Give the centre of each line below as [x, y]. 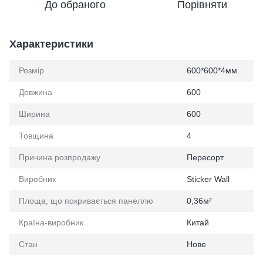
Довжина [36, 92]
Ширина [34, 114]
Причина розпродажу [60, 157]
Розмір [31, 70]
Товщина [36, 136]
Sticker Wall [208, 179]
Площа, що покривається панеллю [86, 201]
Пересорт [205, 157]
